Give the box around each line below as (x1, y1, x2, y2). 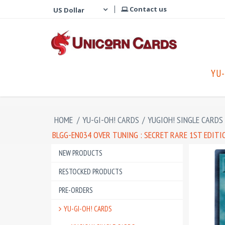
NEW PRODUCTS (59, 148, 102, 158)
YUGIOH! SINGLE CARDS (148, 114, 223, 126)
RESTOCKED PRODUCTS (59, 167, 123, 176)
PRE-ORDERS (59, 185, 93, 195)
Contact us (128, 5, 167, 14)
